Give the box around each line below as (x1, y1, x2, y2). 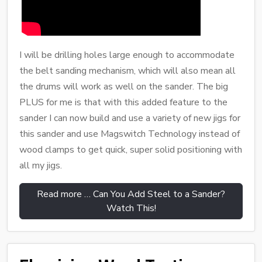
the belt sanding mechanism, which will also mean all (19, 64, 236, 77)
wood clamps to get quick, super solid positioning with (19, 143, 242, 156)
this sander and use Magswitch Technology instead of (19, 127, 240, 140)
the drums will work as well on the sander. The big (19, 80, 228, 93)
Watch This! (106, 201, 156, 215)
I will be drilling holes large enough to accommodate (19, 48, 235, 61)
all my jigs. (19, 158, 62, 172)
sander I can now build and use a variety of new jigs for (19, 111, 240, 125)
